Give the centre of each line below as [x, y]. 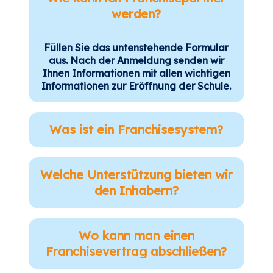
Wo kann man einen [136, 236]
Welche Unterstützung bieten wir [136, 175]
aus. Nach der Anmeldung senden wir [136, 61]
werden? [136, 14]
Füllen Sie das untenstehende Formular [136, 48]
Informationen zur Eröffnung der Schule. [136, 86]
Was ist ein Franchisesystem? [136, 130]
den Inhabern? [136, 191]
